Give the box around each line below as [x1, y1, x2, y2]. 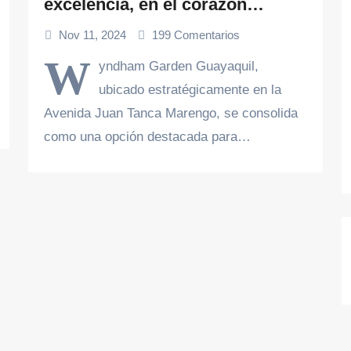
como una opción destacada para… [44, 129, 251, 144]
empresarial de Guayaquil [44, 16, 251, 36]
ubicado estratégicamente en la [99, 82, 281, 97]
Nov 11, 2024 [59, 28, 126, 42]
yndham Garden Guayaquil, [99, 59, 259, 74]
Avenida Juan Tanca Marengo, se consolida [44, 106, 298, 121]
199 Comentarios [152, 28, 240, 42]
